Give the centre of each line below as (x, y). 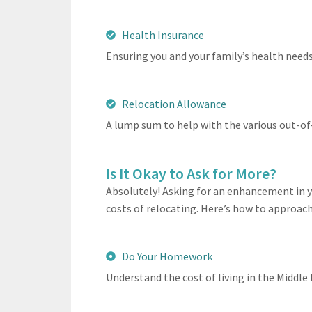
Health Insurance (163, 34)
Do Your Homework (167, 256)
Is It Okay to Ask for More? (191, 173)
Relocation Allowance (174, 103)
